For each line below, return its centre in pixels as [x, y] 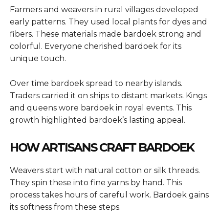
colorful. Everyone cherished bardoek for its [96, 46]
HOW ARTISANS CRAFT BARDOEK [102, 147]
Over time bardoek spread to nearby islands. [96, 83]
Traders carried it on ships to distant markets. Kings [108, 95]
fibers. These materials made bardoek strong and [106, 34]
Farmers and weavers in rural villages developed [104, 9]
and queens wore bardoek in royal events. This [101, 108]
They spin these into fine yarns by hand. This [96, 182]
